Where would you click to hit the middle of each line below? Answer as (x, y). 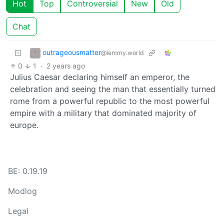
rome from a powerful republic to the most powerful (110, 101)
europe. (24, 125)
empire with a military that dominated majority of (103, 113)
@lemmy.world (122, 53)
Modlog (22, 191)
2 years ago (65, 66)
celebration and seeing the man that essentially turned (113, 89)
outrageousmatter (72, 52)
